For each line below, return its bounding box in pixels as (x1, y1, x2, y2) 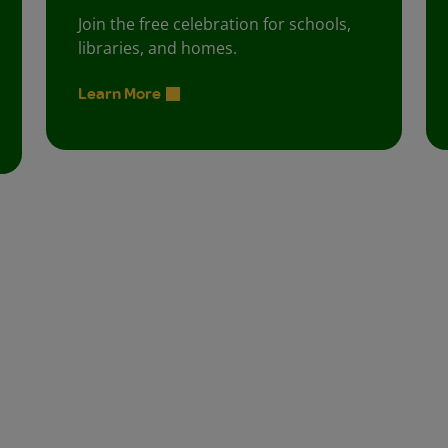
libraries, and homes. (78, 36, 237, 59)
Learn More (78, 81, 161, 104)
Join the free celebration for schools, (78, 12, 351, 35)
